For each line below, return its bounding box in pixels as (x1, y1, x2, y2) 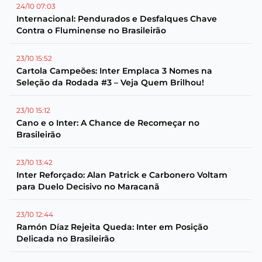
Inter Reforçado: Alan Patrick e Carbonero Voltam (16, 170, 227, 180)
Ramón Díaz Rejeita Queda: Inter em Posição (16, 222, 208, 232)
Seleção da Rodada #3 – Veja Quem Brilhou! (16, 77, 204, 88)
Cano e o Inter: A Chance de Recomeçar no (16, 118, 199, 128)
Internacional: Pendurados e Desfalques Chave (16, 13, 217, 24)
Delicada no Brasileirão (16, 233, 115, 244)
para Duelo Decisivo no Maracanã (16, 181, 160, 192)
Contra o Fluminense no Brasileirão (16, 25, 166, 36)
